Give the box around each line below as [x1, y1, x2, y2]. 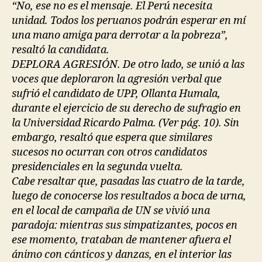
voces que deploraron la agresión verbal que [12, 72, 222, 86]
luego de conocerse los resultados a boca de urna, [12, 189, 246, 203]
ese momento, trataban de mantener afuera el [12, 233, 231, 247]
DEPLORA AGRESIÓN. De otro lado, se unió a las [12, 57, 244, 71]
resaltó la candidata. [12, 43, 109, 57]
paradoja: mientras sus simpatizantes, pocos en [12, 218, 237, 232]
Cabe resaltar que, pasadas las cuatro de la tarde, [12, 174, 245, 188]
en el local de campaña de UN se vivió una [12, 204, 210, 218]
